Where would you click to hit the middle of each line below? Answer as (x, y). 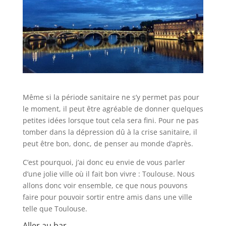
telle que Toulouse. (55, 208)
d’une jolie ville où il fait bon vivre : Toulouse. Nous (108, 174)
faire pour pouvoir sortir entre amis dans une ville (107, 197)
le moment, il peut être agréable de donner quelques (113, 108)
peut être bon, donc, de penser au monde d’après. (109, 143)
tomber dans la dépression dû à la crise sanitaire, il (110, 132)
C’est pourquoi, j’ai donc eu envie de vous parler (104, 162)
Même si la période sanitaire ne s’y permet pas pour (111, 97)
